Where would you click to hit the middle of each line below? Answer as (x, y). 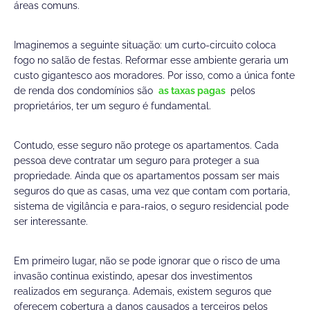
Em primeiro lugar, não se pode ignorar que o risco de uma (147, 261)
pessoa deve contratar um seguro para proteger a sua (137, 161)
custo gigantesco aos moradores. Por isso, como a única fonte (154, 76)
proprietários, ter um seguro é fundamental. (112, 106)
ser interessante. (51, 222)
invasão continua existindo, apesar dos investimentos (133, 276)
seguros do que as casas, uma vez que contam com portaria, (152, 191)
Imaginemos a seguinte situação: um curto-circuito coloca (145, 45)
